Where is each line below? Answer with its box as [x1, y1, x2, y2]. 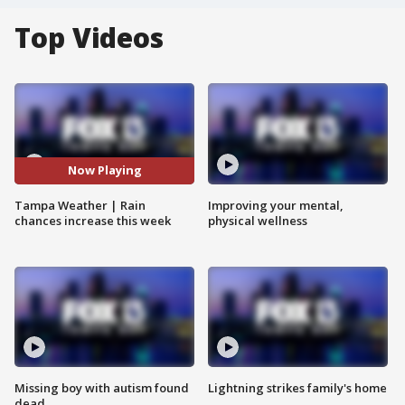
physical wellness [208, 212, 307, 229]
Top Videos [14, 19, 164, 56]
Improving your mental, [208, 196, 344, 213]
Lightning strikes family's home [208, 380, 387, 397]
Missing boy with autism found [14, 380, 189, 397]
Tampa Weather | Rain [14, 196, 146, 213]
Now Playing [67, 162, 142, 179]
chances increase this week [14, 212, 171, 229]
